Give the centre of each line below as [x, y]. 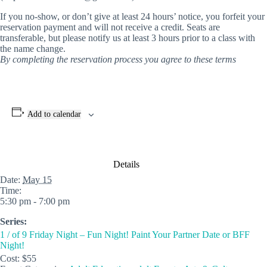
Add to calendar [54, 114]
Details [126, 164]
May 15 [37, 180]
